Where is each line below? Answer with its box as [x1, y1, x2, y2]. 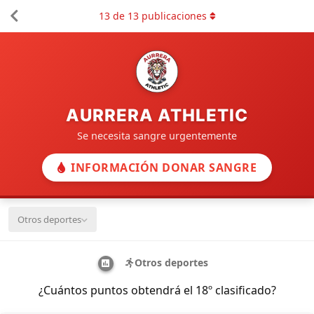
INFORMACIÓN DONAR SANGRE [71, 160, 257, 175]
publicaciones [138, 9, 207, 22]
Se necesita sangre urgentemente [77, 129, 237, 142]
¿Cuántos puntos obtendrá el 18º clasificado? [38, 282, 276, 298]
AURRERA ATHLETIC [66, 105, 248, 125]
